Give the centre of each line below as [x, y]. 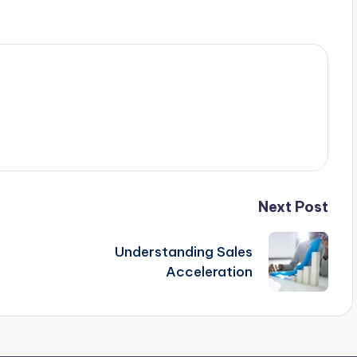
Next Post [293, 207]
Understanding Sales [183, 251]
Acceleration [209, 271]
